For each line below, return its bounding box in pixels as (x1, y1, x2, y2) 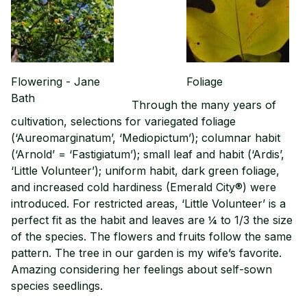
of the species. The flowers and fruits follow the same (11, 229, 292, 243)
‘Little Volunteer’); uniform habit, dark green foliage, (11, 163, 280, 177)
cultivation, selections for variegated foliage (11, 114, 236, 128)
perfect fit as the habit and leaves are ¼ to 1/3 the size (11, 212, 293, 227)
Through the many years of (132, 97, 276, 112)
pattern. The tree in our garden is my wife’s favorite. (11, 245, 282, 260)
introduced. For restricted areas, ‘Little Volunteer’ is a (11, 196, 286, 210)
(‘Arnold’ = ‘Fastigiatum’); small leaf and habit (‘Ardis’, (11, 147, 284, 161)
